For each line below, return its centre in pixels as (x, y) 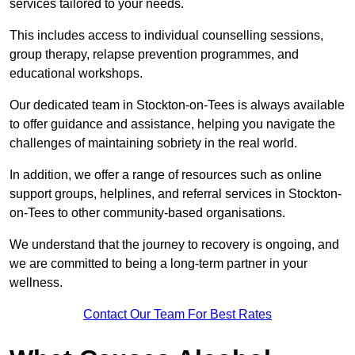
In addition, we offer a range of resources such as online (166, 175)
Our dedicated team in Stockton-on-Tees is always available (177, 105)
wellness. (36, 283)
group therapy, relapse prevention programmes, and (154, 55)
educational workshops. (78, 74)
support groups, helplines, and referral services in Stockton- (176, 194)
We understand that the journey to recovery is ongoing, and (174, 245)
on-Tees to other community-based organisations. (149, 213)
